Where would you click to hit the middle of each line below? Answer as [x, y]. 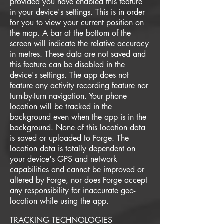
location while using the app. [59, 201]
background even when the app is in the [78, 117]
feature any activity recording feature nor [79, 86]
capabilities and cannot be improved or [77, 170]
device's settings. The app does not [69, 75]
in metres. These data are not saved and [78, 54]
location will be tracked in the [61, 107]
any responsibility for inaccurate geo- [73, 191]
